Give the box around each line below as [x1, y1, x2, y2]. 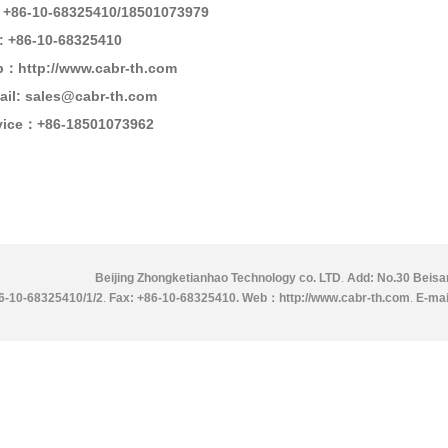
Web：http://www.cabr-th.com [242, 291, 410, 305]
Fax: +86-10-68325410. [109, 291, 242, 305]
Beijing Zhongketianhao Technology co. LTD [95, 271, 341, 285]
